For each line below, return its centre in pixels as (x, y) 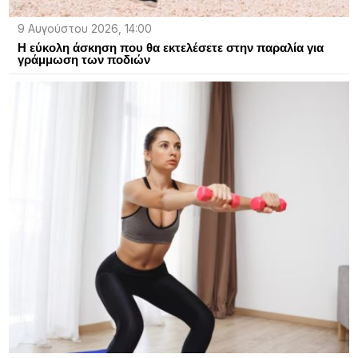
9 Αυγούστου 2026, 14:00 (84, 28)
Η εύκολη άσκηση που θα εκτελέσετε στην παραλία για (170, 47)
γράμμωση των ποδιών (84, 59)
